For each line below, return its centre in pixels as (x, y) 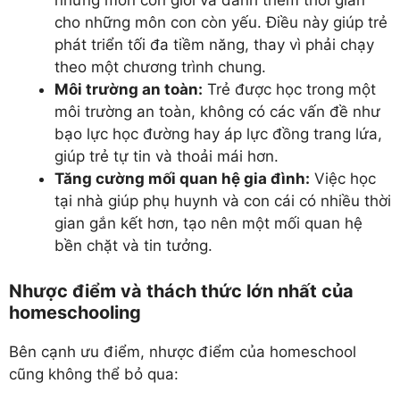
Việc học (343, 179)
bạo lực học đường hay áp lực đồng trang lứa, (218, 134)
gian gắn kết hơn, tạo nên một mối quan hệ (208, 224)
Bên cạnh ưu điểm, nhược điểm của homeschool (183, 351)
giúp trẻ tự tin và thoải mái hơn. (167, 157)
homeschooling (75, 312)
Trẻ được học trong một (289, 90)
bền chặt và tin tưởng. (133, 246)
